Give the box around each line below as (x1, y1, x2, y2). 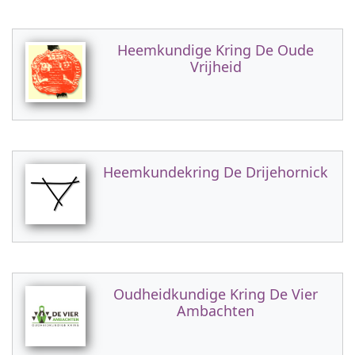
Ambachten (177, 301, 254, 320)
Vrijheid (189, 57, 242, 76)
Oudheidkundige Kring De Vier (113, 284, 318, 303)
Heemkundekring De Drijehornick (103, 162, 328, 181)
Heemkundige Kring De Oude (117, 40, 314, 59)
